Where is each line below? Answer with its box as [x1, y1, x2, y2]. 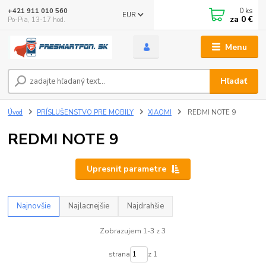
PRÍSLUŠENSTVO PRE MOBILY [37, 107, 134, 117]
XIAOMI [147, 107, 172, 117]
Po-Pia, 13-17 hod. [8, 15, 66, 24]
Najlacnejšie [68, 200, 110, 211]
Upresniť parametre [86, 163, 166, 175]
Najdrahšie [127, 200, 164, 211]
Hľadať [220, 75, 248, 87]
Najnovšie [17, 200, 51, 211]
